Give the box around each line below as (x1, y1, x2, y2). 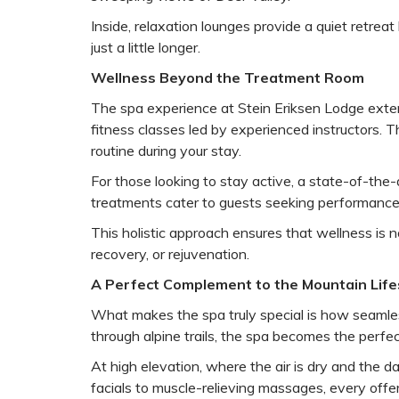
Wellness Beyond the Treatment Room (91, 68, 364, 86)
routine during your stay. (91, 141, 241, 159)
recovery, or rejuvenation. (91, 244, 249, 263)
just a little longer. (91, 37, 200, 56)
